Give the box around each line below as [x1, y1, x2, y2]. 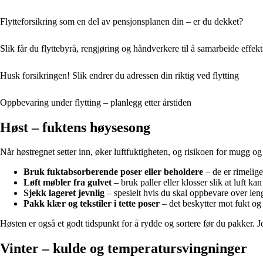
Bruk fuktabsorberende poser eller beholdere [23, 167, 203, 177]
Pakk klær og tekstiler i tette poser [23, 198, 160, 209]
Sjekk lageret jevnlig [23, 188, 104, 198]
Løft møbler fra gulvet [23, 177, 112, 188]
